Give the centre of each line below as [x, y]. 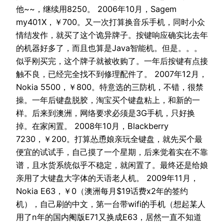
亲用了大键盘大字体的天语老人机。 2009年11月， [107, 178]
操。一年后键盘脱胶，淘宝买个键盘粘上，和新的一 [108, 100]
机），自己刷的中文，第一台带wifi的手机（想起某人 [111, 204]
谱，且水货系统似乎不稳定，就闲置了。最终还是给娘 [112, 165]
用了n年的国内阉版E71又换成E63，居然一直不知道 [109, 217]
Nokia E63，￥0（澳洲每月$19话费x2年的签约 [102, 191]
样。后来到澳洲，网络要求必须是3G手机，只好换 [105, 113]
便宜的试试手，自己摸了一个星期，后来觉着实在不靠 [112, 152]
